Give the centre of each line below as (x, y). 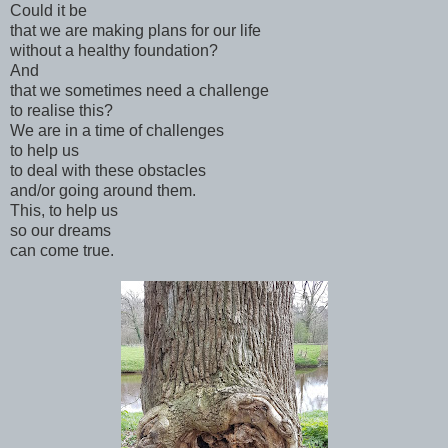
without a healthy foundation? (114, 50)
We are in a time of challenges (117, 130)
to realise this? (61, 110)
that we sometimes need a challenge (139, 90)
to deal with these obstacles (108, 170)
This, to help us (66, 210)
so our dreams (62, 230)
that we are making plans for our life (135, 30)
